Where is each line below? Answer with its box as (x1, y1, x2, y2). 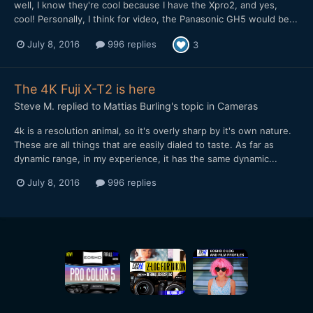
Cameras (217, 99, 258, 112)
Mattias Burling (103, 99, 171, 112)
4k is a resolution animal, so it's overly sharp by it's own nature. (14, 124, 291, 136)
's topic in (171, 99, 217, 112)
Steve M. (14, 99, 54, 112)
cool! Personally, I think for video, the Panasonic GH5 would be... (14, 13, 298, 24)
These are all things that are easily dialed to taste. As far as (14, 138, 274, 150)
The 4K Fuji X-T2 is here (14, 81, 155, 96)
